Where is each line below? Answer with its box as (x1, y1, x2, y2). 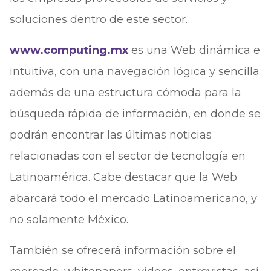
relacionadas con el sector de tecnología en (9, 149, 246, 163)
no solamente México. (9, 213, 128, 226)
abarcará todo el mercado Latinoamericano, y (9, 192, 257, 205)
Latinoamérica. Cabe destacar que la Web (9, 171, 237, 184)
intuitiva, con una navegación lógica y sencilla (9, 65, 260, 78)
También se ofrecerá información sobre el (9, 244, 236, 257)
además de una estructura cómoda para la (9, 86, 241, 99)
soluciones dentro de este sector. (9, 13, 188, 26)
